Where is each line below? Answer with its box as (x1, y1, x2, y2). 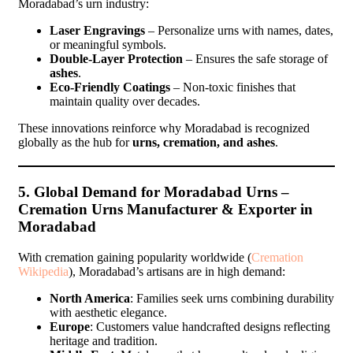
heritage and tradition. (50, 333, 158, 347)
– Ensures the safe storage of (183, 51, 328, 65)
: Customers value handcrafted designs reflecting (90, 319, 330, 333)
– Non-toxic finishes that (170, 80, 295, 94)
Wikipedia (18, 264, 69, 278)
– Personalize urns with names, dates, (145, 23, 333, 37)
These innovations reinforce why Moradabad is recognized (18, 121, 310, 135)
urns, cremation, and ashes (132, 135, 275, 149)
